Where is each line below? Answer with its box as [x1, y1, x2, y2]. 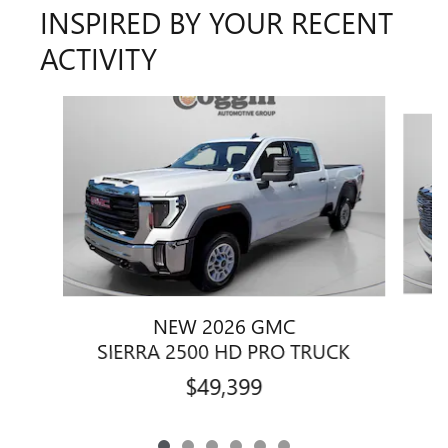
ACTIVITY [40, 38, 157, 79]
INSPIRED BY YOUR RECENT [40, 2, 393, 43]
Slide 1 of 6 [15, 96, 93, 118]
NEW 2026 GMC [152, 311, 295, 340]
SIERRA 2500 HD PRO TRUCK [97, 336, 351, 365]
